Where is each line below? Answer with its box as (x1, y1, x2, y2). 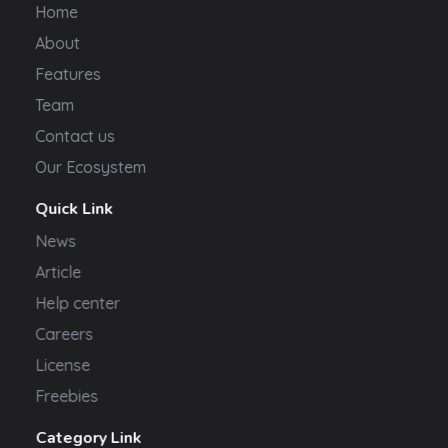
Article (35, 261, 82, 282)
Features (35, 63, 102, 84)
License (35, 354, 91, 375)
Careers (35, 323, 94, 344)
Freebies (35, 385, 99, 406)
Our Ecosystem (35, 156, 147, 177)
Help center (35, 292, 121, 313)
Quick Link (35, 197, 114, 220)
